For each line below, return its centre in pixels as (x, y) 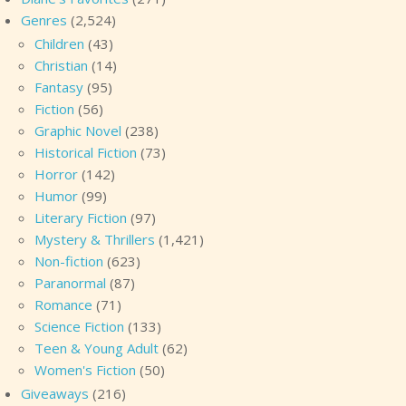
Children (59, 43)
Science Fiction (79, 326)
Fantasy (59, 87)
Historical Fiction (86, 152)
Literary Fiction (81, 217)
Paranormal (70, 283)
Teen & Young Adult (97, 348)
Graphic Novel (78, 130)
